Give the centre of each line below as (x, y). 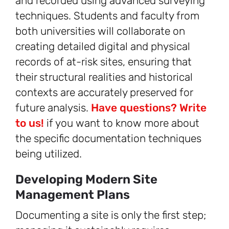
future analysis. (53, 108)
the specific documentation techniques (108, 139)
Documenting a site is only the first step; (111, 215)
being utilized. (49, 154)
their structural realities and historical (104, 77)
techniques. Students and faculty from (107, 16)
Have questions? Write (149, 108)
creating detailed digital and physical (103, 47)
